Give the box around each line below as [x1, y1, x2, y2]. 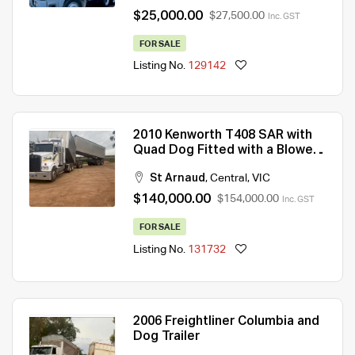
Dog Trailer [133, 330, 200, 344]
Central [210, 173, 247, 185]
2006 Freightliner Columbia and [133, 315, 319, 329]
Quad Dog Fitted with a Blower [133, 144, 318, 158]
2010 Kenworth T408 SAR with [133, 129, 312, 143]
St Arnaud [150, 173, 205, 185]
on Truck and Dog [133, 159, 239, 173]
